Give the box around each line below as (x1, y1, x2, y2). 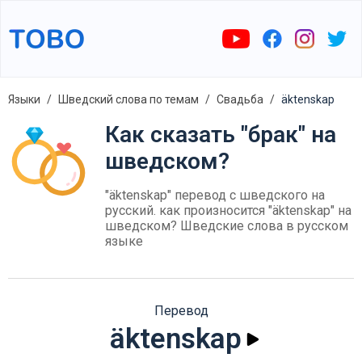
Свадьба (217, 93, 263, 106)
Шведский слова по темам (58, 93, 199, 106)
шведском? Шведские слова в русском (105, 218, 348, 234)
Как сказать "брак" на (105, 121, 336, 148)
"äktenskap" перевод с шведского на (105, 187, 325, 203)
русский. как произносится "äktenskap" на (105, 203, 351, 218)
